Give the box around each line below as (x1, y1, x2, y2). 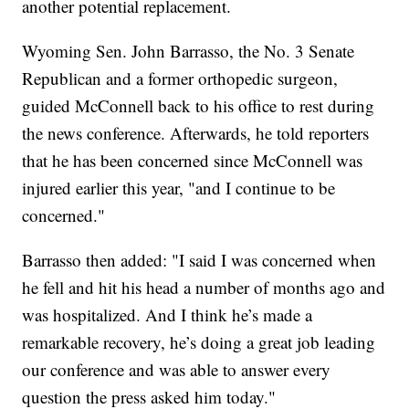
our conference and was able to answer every (22, 358, 331, 382)
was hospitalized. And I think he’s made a (22, 303, 313, 327)
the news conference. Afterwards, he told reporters (22, 121, 370, 145)
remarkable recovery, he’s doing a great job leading (22, 330, 376, 354)
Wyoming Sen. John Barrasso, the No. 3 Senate (22, 39, 355, 63)
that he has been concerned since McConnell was (22, 149, 363, 173)
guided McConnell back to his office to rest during (22, 94, 375, 118)
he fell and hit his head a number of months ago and (22, 276, 386, 299)
